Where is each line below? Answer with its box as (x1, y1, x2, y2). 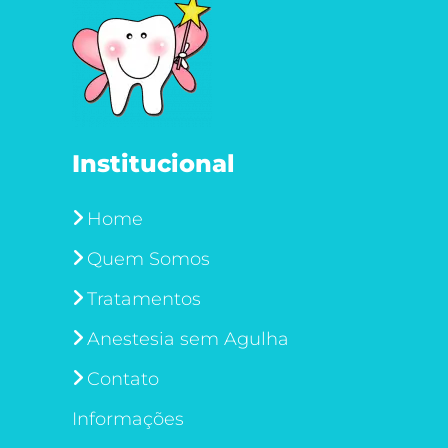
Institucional (71, 149, 235, 178)
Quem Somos (86, 248, 210, 270)
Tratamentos (86, 288, 201, 310)
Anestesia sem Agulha (86, 328, 289, 350)
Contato (86, 368, 159, 390)
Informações (71, 408, 184, 430)
